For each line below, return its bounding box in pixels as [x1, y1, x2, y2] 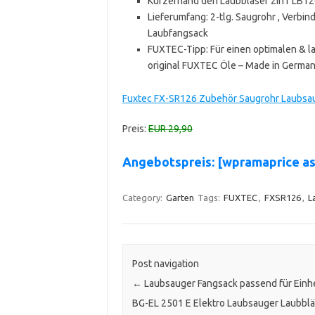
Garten [165, 192, 194, 202]
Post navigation [131, 258, 199, 270]
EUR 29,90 [148, 122, 193, 134]
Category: [122, 192, 165, 202]
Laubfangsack [147, 27, 208, 39]
